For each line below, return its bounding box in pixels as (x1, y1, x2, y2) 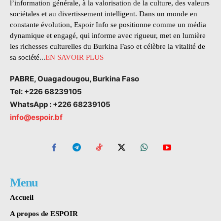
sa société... (10, 53, 45, 62)
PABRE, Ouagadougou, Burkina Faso (10, 74, 139, 84)
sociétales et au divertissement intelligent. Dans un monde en (10, 10, 197, 18)
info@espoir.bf (10, 112, 63, 122)
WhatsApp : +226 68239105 (10, 100, 110, 110)
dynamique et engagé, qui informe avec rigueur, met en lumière (10, 32, 206, 40)
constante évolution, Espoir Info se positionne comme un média (10, 21, 206, 29)
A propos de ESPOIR (10, 209, 78, 218)
